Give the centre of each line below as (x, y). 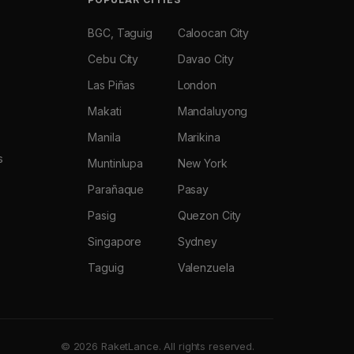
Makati (105, 111)
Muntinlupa (116, 163)
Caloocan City (213, 33)
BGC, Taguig (120, 33)
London (197, 85)
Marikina (199, 137)
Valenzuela (206, 267)
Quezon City (209, 215)
